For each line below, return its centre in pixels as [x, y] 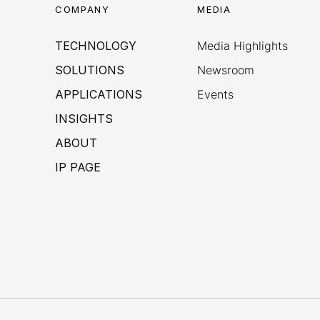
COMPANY [82, 9]
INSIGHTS [84, 118]
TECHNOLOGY [96, 45]
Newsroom [226, 70]
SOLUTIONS [90, 70]
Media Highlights [243, 45]
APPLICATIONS [99, 94]
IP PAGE [78, 167]
